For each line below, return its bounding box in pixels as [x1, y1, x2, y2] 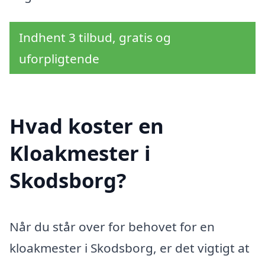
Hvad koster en [9, 112, 164, 140]
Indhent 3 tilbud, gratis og [19, 29, 171, 46]
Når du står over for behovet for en [9, 218, 215, 235]
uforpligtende [19, 50, 99, 67]
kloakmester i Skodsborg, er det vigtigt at [9, 240, 250, 257]
